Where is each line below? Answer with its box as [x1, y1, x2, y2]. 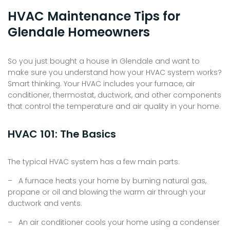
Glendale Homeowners [8, 24, 150, 41]
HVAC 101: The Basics [8, 127, 116, 142]
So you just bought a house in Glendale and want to [8, 56, 200, 67]
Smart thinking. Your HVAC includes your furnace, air [8, 79, 195, 89]
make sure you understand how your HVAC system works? [8, 67, 222, 78]
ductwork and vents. [8, 198, 82, 209]
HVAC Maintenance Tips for [8, 8, 180, 25]
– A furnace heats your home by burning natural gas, [8, 176, 206, 186]
